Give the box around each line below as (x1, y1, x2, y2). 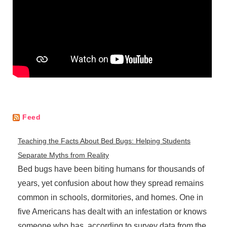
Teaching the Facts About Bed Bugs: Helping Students (18, 137, 191, 145)
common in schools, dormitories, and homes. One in (18, 193, 203, 202)
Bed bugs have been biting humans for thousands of (18, 165, 204, 174)
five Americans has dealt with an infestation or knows (18, 207, 207, 216)
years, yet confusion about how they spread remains (18, 179, 204, 188)
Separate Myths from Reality (18, 151, 109, 160)
